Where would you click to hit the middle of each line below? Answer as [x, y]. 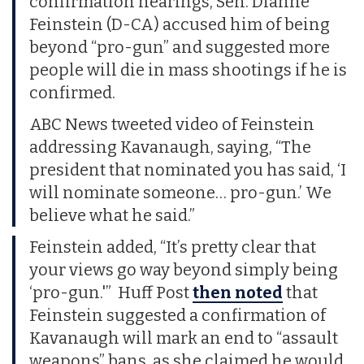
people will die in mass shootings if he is [188, 69]
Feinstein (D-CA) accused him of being [179, 24]
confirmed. [72, 92]
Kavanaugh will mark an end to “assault [183, 338]
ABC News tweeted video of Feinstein [171, 124]
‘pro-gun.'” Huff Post [109, 292]
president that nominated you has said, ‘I [187, 169]
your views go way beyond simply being [183, 269]
